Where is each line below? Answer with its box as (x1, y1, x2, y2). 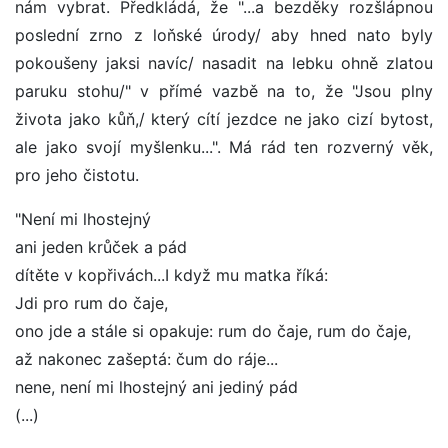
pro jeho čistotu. (15, 165, 139, 186)
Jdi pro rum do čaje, (15, 293, 168, 314)
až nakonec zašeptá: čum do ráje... (15, 349, 278, 370)
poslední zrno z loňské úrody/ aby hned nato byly (15, 25, 433, 46)
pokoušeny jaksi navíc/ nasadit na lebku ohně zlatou (15, 53, 433, 74)
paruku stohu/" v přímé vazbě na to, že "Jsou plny (15, 81, 433, 102)
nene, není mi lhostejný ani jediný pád (15, 377, 298, 398)
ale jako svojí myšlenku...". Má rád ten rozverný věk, (15, 137, 433, 158)
